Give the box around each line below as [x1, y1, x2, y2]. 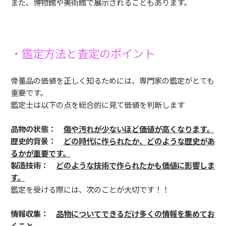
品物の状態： [11, 123, 64, 135]
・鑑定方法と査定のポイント [11, 45, 155, 62]
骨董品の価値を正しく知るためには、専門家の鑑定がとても [11, 75, 214, 86]
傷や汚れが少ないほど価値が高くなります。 [64, 123, 214, 135]
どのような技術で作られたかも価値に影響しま [56, 159, 215, 171]
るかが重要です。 [11, 147, 70, 159]
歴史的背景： [11, 135, 64, 147]
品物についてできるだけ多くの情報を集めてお [56, 208, 215, 219]
